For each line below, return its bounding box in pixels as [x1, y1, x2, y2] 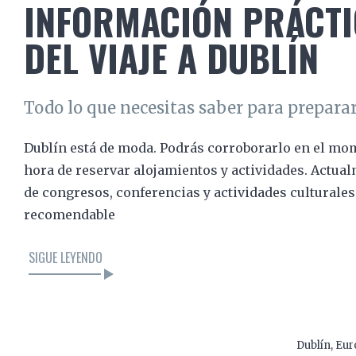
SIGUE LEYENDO [29, 247, 103, 267]
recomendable [24, 207, 115, 223]
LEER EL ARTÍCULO [102, 320, 188, 340]
